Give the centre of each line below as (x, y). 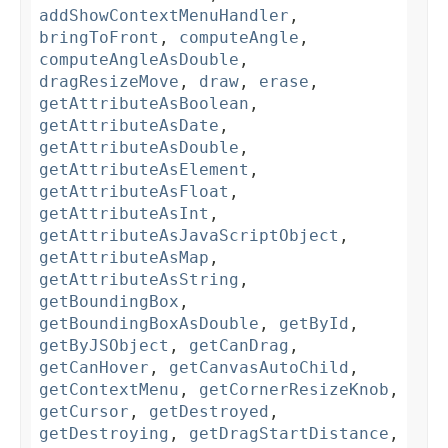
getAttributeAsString (139, 280)
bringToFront (99, 38)
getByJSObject (104, 346)
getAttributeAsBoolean (144, 104)
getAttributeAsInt (124, 214)
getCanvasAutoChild (259, 368)
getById (314, 324)
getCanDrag (239, 346)
